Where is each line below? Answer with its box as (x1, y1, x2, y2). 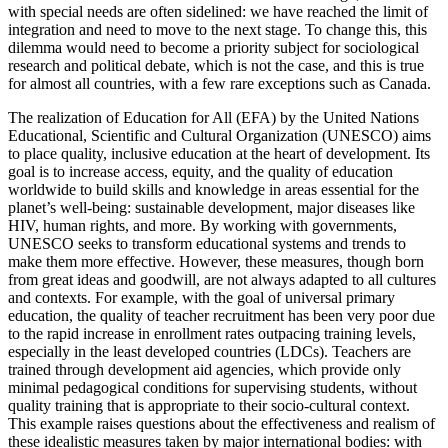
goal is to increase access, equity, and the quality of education (8, 163, 393, 181)
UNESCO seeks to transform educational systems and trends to (8, 235, 406, 253)
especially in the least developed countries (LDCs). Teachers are (8, 343, 411, 361)
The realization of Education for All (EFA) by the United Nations (8, 109, 419, 127)
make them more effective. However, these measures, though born (8, 253, 424, 271)
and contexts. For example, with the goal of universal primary (8, 289, 395, 307)
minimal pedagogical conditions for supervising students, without (8, 379, 417, 397)
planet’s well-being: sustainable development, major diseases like (8, 199, 415, 217)
